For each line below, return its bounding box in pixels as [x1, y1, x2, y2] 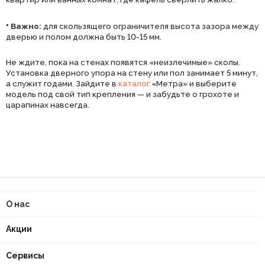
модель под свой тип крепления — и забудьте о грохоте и [6, 89, 239, 99]
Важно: [9, 21, 41, 31]
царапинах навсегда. [6, 99, 89, 109]
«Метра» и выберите [150, 78, 237, 88]
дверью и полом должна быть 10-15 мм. [6, 31, 161, 41]
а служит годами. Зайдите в [6, 78, 118, 88]
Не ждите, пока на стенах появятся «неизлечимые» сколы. [6, 57, 240, 67]
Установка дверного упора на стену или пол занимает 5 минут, [6, 67, 258, 77]
